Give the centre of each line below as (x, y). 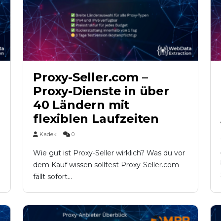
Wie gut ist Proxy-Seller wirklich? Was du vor (109, 153)
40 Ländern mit (81, 105)
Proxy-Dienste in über (101, 91)
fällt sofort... (53, 176)
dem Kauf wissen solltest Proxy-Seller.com (106, 165)
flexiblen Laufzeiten (96, 118)
